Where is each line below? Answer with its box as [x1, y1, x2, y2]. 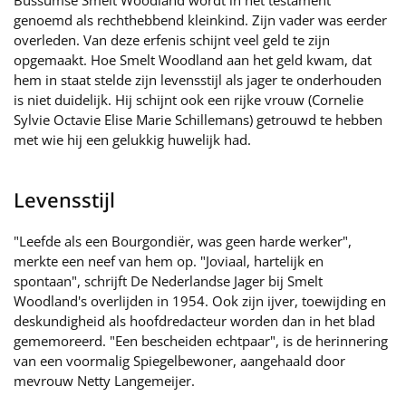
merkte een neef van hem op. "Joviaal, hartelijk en [14, 252, 324, 270]
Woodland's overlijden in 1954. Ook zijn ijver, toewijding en [14, 292, 386, 310]
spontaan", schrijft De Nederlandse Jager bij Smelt [14, 272, 323, 290]
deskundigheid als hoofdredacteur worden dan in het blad [14, 312, 375, 330]
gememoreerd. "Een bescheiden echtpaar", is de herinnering [14, 332, 388, 350]
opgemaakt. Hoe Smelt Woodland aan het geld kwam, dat [14, 51, 372, 69]
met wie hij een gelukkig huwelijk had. [14, 130, 251, 149]
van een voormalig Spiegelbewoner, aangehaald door [14, 352, 345, 370]
